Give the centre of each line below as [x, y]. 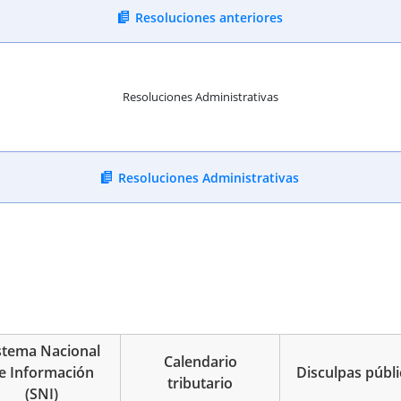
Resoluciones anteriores [209, 17]
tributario [200, 384]
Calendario [200, 362]
